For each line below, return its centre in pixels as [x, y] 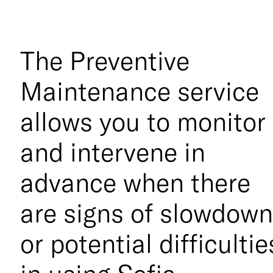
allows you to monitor [143, 121]
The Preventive [105, 60]
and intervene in [113, 152]
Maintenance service [140, 91]
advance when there [136, 182]
